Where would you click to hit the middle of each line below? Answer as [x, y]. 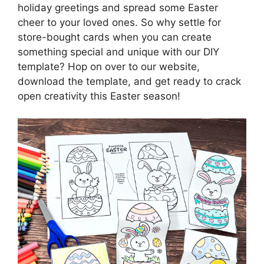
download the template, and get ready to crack [129, 81]
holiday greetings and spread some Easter [118, 7]
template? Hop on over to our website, [109, 66]
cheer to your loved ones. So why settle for [119, 22]
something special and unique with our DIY [118, 52]
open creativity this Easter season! [99, 96]
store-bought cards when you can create [115, 37]
